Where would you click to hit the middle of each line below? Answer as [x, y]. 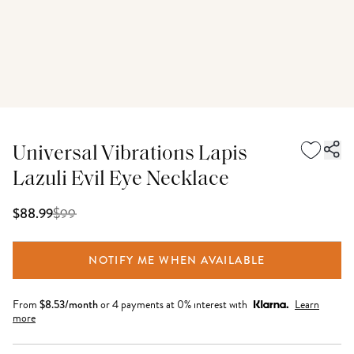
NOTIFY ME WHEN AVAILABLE [177, 260]
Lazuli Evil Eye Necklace [121, 180]
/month [81, 304]
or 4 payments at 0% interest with [174, 305]
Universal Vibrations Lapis [130, 154]
